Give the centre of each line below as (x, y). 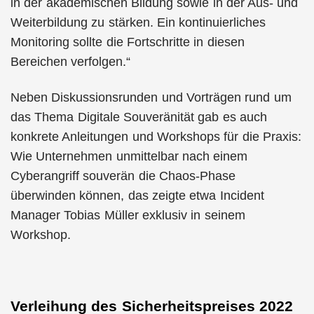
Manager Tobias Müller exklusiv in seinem (128, 215)
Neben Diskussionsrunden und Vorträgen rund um (151, 97)
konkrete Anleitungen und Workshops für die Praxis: (156, 136)
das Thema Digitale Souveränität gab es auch (139, 117)
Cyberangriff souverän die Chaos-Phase (123, 176)
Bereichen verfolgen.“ (71, 62)
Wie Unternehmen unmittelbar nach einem (129, 156)
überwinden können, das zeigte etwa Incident (137, 195)
